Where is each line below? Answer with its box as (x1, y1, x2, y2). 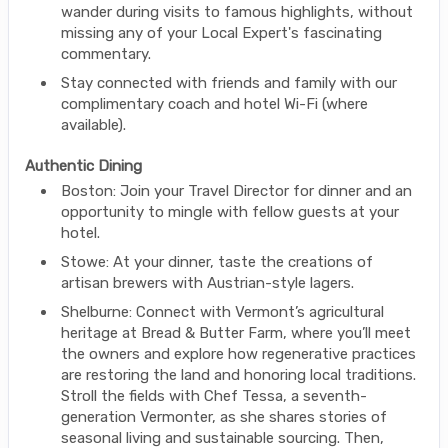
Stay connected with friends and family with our (61, 73, 397, 92)
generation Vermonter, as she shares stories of (61, 407, 387, 426)
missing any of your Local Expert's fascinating (61, 23, 382, 42)
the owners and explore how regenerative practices (61, 344, 416, 363)
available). (61, 115, 126, 134)
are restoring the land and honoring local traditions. (61, 365, 416, 384)
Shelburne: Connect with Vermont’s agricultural (61, 302, 384, 321)
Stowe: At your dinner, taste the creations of (61, 252, 373, 271)
